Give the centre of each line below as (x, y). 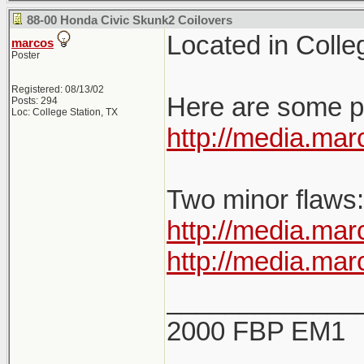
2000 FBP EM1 (256, 331)
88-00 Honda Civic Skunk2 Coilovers (130, 20)
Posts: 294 (35, 101)
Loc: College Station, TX (65, 112)
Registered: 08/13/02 (58, 89)
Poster (26, 55)
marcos (32, 43)
